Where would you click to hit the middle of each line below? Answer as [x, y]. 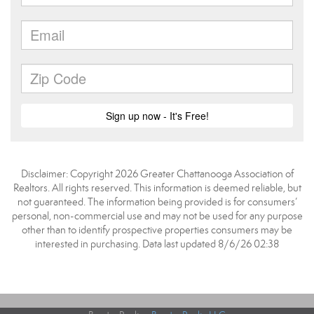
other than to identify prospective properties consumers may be [157, 230]
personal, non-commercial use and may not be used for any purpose [157, 216]
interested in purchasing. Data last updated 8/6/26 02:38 [157, 244]
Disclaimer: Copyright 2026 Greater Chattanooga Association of [157, 174]
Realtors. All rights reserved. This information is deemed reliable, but [157, 188]
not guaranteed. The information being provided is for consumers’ [157, 202]
